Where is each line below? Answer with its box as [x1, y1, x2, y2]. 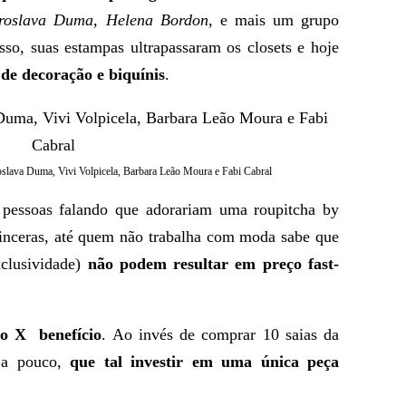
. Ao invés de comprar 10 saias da [101, 325, 339, 343]
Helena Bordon [105, 11, 208, 29]
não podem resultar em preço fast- [87, 255, 339, 273]
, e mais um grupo [208, 11, 340, 29]
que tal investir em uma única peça [70, 353, 339, 371]
